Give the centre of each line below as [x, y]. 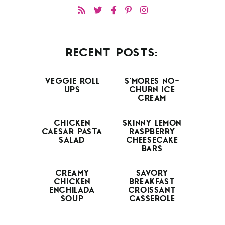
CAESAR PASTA [73, 132]
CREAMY [73, 174]
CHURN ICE [152, 91]
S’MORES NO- [152, 82]
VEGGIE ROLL [73, 82]
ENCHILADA [73, 191]
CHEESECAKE [152, 141]
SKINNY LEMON [152, 124]
